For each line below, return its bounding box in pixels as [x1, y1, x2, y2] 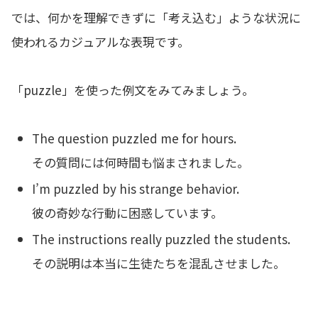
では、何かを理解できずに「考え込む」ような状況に [11, 8, 301, 26]
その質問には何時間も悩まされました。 [32, 153, 250, 171]
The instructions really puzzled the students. [32, 230, 291, 248]
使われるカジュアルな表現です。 [11, 32, 190, 50]
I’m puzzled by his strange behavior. [32, 179, 240, 197]
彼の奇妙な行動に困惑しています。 [32, 203, 224, 221]
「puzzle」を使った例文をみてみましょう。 [11, 80, 254, 99]
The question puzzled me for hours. [32, 128, 237, 147]
